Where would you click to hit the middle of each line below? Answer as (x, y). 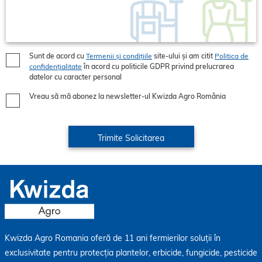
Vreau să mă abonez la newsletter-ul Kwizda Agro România (127, 96)
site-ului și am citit (184, 56)
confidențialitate (56, 67)
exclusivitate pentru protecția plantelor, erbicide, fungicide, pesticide (131, 252)
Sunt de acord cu (58, 56)
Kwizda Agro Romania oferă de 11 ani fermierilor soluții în (113, 238)
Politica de (232, 56)
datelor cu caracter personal (75, 77)
